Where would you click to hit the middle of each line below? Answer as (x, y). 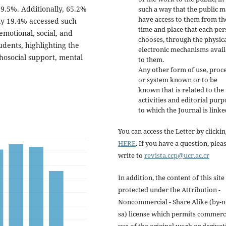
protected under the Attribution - (169, 190)
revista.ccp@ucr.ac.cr (177, 156)
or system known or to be (178, 80)
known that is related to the (181, 90)
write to (131, 156)
